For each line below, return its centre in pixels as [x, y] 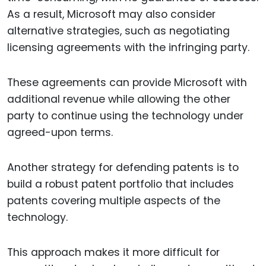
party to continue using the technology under [125, 116]
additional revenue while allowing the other [119, 99]
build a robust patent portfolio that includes [121, 184]
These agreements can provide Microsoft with [127, 83]
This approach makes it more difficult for [113, 252]
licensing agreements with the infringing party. [128, 48]
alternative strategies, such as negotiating [118, 31]
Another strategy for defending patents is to [123, 167]
